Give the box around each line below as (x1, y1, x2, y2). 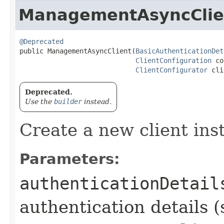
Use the (25, 97, 54, 105)
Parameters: (19, 150, 120, 167)
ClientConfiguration (135, 56, 211, 64)
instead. (82, 97, 111, 105)
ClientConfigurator (135, 65, 207, 74)
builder (54, 97, 82, 105)
